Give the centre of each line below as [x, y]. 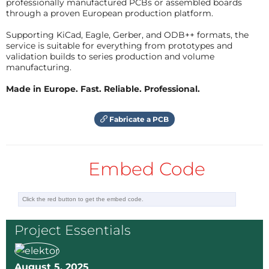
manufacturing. [39, 67]
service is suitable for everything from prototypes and [119, 46]
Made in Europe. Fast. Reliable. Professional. [103, 89]
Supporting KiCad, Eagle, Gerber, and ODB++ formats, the [127, 35]
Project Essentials [73, 230]
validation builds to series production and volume [110, 56]
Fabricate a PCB [138, 119]
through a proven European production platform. [110, 13]
